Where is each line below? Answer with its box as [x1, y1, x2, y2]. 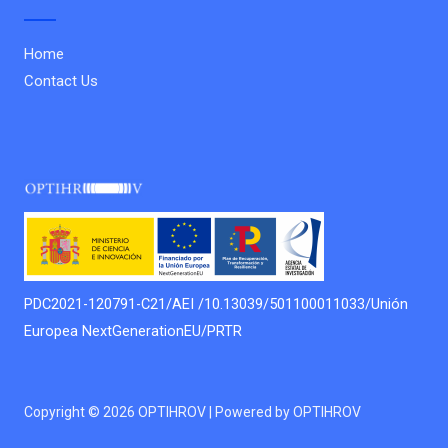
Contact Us [24, 71, 98, 90]
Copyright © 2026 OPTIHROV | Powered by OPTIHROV [24, 404, 361, 421]
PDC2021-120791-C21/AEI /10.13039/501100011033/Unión [24, 294, 408, 313]
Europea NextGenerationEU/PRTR [24, 321, 242, 340]
